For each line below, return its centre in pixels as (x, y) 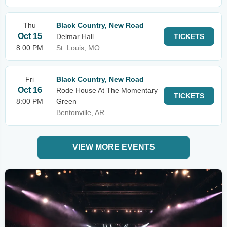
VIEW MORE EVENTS (113, 147)
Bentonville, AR (80, 112)
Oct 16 (30, 90)
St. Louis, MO (78, 48)
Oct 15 (30, 36)
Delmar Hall (75, 36)
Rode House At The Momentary (107, 90)
